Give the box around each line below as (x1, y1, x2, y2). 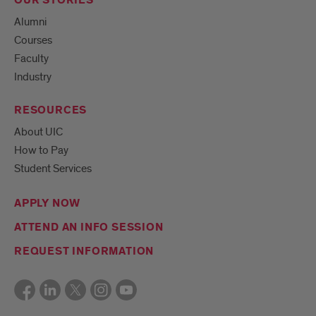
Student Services (14, 162, 92, 176)
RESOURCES (14, 103, 87, 119)
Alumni (14, 15, 47, 30)
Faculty (14, 51, 49, 66)
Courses (14, 33, 52, 48)
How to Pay (14, 143, 68, 158)
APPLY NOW (14, 196, 81, 212)
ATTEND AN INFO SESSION (14, 220, 164, 236)
